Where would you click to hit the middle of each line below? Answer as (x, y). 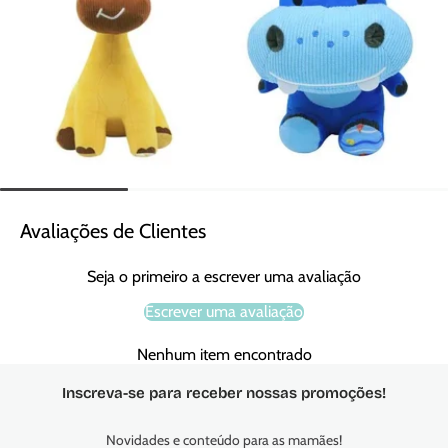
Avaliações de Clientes (113, 231)
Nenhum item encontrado (224, 355)
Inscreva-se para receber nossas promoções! (224, 393)
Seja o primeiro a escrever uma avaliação (224, 277)
